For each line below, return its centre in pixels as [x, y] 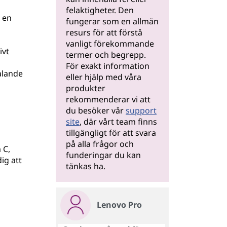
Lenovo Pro [119, 205]
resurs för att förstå [104, 32]
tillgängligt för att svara [111, 133]
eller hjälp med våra [104, 77]
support [141, 110]
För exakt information [108, 66]
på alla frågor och [100, 144]
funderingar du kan [103, 155]
